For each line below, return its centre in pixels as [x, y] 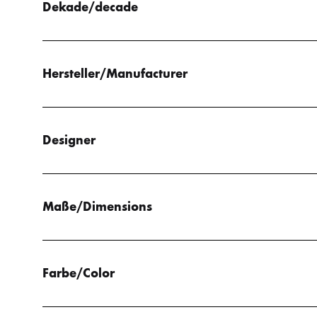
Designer [69, 140]
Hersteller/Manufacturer [115, 73]
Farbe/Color [79, 273]
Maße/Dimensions [97, 206]
